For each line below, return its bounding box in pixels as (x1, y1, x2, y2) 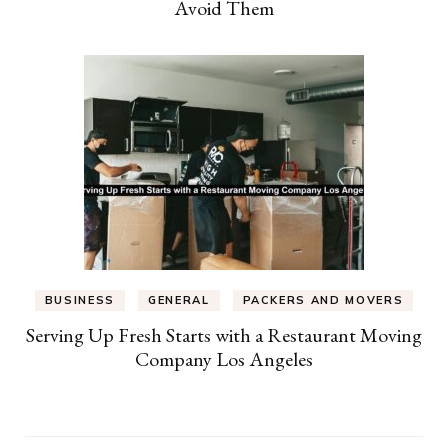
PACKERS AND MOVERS (242, 293, 404, 308)
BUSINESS (44, 293, 115, 308)
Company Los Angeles (135, 346, 313, 373)
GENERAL (147, 293, 210, 308)
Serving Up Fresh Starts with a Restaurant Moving (26, 322, 422, 349)
